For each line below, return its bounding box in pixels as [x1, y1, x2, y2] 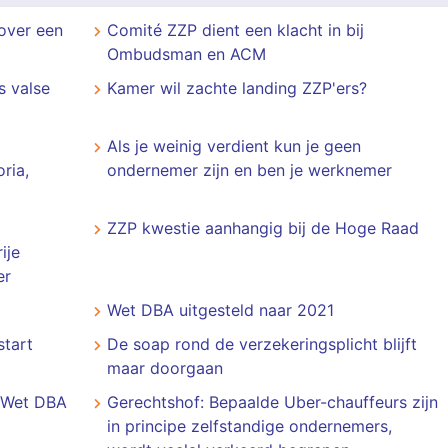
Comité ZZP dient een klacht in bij [106, 20, 364, 40]
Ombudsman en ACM [106, 44, 266, 64]
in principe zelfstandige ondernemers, [106, 416, 392, 436]
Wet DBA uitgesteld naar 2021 [106, 300, 334, 320]
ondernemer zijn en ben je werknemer [106, 160, 392, 180]
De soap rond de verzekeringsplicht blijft [106, 334, 417, 354]
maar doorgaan [106, 358, 223, 378]
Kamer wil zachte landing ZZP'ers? [106, 78, 367, 98]
